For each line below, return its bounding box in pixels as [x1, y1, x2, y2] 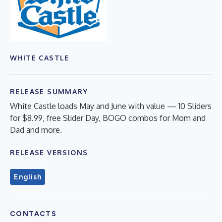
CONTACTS [10, 209, 57, 218]
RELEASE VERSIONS [10, 148, 88, 157]
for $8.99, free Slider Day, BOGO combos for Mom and [10, 112, 206, 123]
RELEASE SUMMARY [10, 87, 88, 96]
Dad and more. [10, 124, 62, 135]
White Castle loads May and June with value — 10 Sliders [10, 101, 212, 111]
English [14, 172, 42, 181]
